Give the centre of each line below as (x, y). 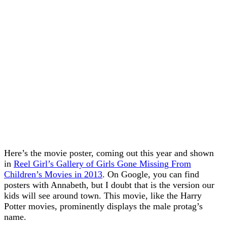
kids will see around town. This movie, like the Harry (103, 195)
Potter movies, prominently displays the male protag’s (103, 206)
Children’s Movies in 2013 (53, 174)
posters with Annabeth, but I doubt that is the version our (109, 185)
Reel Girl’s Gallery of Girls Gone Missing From (102, 163)
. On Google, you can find (151, 174)
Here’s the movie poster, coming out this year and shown (109, 153)
